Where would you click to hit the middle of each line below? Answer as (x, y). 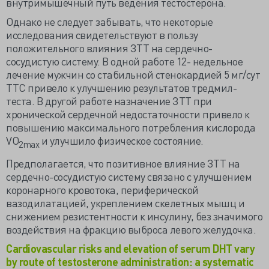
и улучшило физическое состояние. (121, 140)
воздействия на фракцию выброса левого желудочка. (131, 229)
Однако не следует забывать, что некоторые (110, 21)
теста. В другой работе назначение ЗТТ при (109, 101)
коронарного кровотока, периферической (102, 189)
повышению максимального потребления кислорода (131, 127)
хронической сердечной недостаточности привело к (128, 114)
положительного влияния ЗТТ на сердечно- (109, 48)
